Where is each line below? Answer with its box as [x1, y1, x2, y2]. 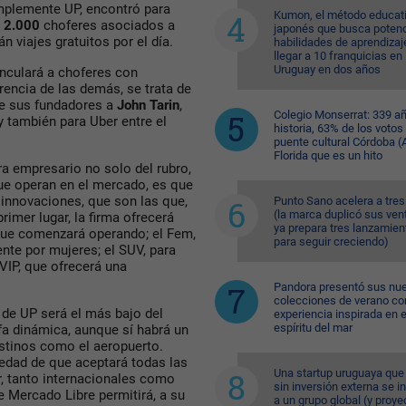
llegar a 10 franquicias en [273, 49, 402, 63]
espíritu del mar [273, 321, 353, 334]
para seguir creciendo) [273, 235, 389, 248]
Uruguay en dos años [273, 63, 381, 76]
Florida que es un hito [273, 149, 382, 162]
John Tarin [117, 97, 179, 114]
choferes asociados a [40, 17, 175, 34]
